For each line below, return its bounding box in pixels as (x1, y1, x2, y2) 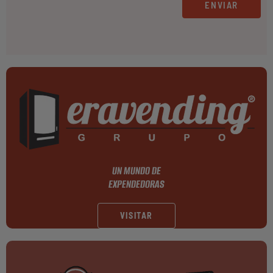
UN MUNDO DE (112, 163, 161, 179)
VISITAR (119, 210, 154, 221)
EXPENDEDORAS (108, 177, 165, 192)
